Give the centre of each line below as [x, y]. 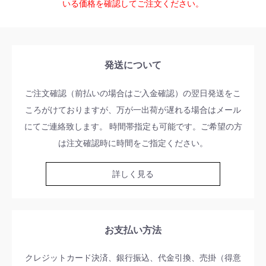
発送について [133, 65]
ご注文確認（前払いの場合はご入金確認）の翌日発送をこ [133, 93]
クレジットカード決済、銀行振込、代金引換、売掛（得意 [133, 258]
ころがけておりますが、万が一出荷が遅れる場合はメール [133, 110]
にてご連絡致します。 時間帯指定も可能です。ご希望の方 [133, 126]
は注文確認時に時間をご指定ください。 [133, 143]
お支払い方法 [133, 230]
